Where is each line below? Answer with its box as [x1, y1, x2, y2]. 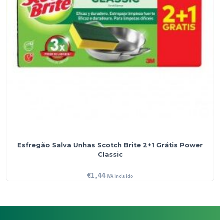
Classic [97, 151, 123, 159]
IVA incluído [107, 173, 133, 180]
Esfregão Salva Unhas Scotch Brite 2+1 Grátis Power [17, 141, 203, 149]
